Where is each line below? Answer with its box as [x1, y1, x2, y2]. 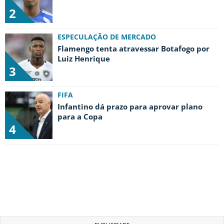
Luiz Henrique [57, 53, 110, 63]
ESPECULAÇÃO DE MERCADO [57, 31, 156, 41]
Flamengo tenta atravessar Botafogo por [57, 43, 209, 53]
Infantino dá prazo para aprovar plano [57, 101, 202, 111]
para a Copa [57, 111, 102, 121]
